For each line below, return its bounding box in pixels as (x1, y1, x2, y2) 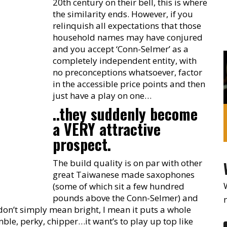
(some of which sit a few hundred (53, 180, 185, 193)
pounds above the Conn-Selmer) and (53, 192, 199, 204)
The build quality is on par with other (53, 157, 203, 169)
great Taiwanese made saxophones (53, 169, 195, 181)
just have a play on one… (53, 90, 152, 102)
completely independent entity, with (53, 55, 197, 67)
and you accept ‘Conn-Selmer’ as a (53, 43, 189, 55)
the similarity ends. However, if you (53, 8, 194, 20)
